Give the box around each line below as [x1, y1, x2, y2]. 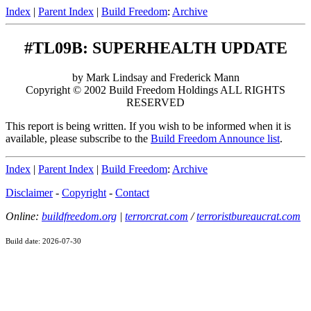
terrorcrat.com [125, 210, 188, 222]
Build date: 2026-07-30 [6, 236, 81, 245]
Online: [6, 210, 42, 222]
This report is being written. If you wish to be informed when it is [6, 119, 291, 132]
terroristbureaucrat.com [196, 210, 301, 222]
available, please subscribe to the [6, 132, 151, 144]
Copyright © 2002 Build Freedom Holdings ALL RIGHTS [26, 83, 285, 96]
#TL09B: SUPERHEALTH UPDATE [24, 38, 287, 57]
